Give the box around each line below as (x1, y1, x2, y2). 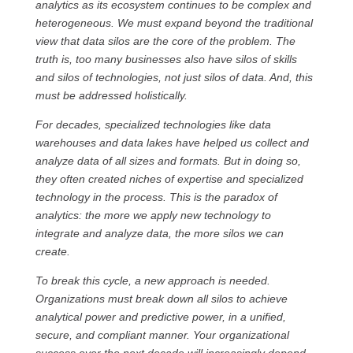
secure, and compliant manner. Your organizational (35, 329, 289, 341)
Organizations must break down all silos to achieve (35, 292, 288, 305)
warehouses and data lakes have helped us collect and (35, 136, 309, 149)
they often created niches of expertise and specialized (35, 173, 303, 185)
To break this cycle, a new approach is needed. (35, 274, 270, 287)
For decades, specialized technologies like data (35, 118, 271, 131)
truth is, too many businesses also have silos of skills (35, 53, 297, 65)
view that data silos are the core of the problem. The (35, 35, 295, 47)
